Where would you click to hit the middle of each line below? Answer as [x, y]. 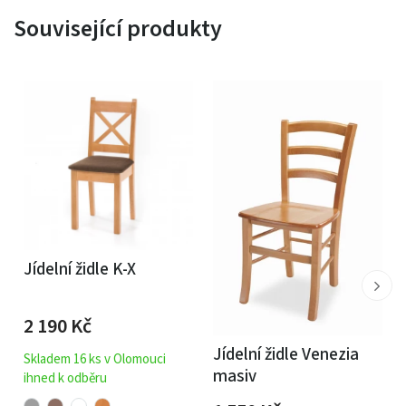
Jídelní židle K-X [80, 269]
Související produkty [118, 28]
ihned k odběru [65, 378]
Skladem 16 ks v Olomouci [95, 359]
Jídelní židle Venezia [286, 355]
